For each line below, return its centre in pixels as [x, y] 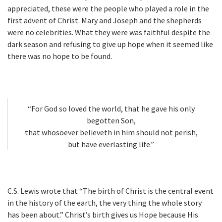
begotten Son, [111, 121]
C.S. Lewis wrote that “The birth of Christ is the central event [111, 191]
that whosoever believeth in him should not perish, [111, 133]
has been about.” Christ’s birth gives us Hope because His [103, 215]
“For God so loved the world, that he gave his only [111, 109]
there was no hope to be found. [60, 56]
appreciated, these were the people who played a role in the [108, 9]
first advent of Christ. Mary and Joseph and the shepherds [105, 21]
